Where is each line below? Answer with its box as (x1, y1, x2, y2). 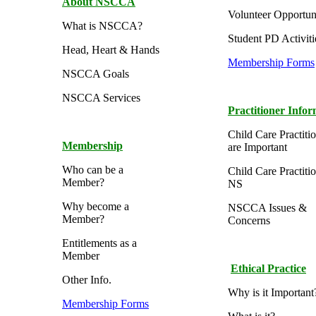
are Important (228, 141, 287, 153)
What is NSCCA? (62, 20, 142, 32)
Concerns (228, 214, 270, 226)
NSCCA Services (62, 92, 140, 104)
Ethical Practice (231, 262, 306, 274)
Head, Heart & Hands (62, 44, 159, 56)
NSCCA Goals (62, 68, 129, 80)
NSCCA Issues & (228, 202, 307, 214)
